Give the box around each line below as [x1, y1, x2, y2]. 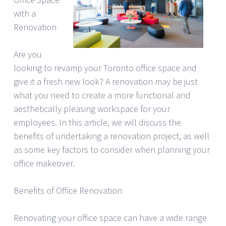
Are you [14, 48, 42, 60]
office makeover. [14, 157, 75, 169]
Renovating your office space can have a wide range [14, 211, 207, 223]
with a [14, 7, 36, 19]
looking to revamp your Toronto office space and [14, 62, 197, 74]
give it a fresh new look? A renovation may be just [14, 75, 198, 87]
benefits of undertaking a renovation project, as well [14, 130, 209, 142]
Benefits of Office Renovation [14, 184, 122, 196]
